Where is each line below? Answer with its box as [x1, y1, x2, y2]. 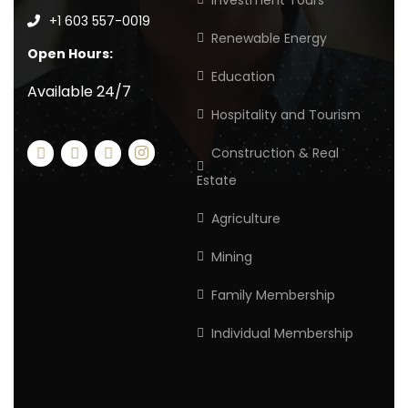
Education [211, 67, 276, 87]
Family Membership [211, 286, 336, 305]
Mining [211, 248, 253, 267]
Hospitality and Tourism [211, 106, 362, 125]
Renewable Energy [211, 29, 328, 48]
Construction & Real [211, 144, 340, 163]
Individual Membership [211, 324, 354, 343]
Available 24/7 [27, 81, 131, 103]
